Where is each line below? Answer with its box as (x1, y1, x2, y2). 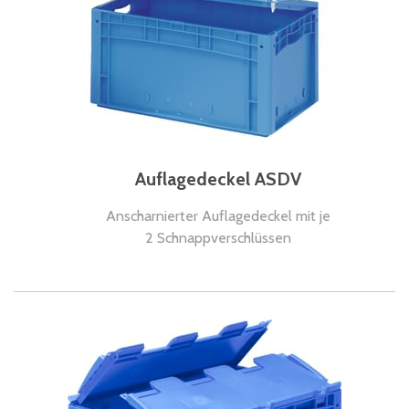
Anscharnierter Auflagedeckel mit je (106, 207, 330, 225)
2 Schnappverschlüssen (145, 229, 291, 246)
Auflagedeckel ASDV (135, 168, 301, 190)
